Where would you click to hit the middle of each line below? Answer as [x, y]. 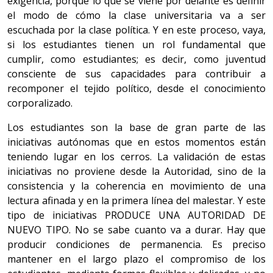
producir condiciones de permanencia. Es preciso [136, 245]
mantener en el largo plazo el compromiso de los [136, 259]
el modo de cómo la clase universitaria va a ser [136, 16]
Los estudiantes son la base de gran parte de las [136, 128]
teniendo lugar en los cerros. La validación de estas [136, 157]
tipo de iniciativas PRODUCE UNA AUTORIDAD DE [136, 215]
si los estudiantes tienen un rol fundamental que [136, 45]
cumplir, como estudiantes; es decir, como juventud [136, 59]
